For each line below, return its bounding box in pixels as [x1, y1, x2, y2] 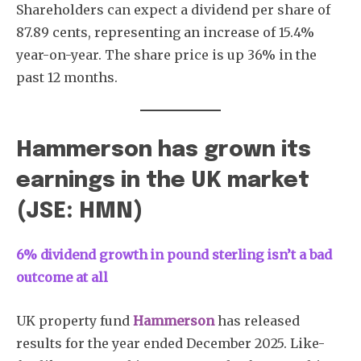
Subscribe [74, 110, 287, 152]
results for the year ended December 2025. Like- [16, 334, 325, 351]
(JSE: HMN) [16, 200, 143, 222]
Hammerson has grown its [16, 139, 311, 161]
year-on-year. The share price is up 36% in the [16, 46, 317, 63]
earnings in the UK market [16, 169, 309, 192]
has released [214, 312, 300, 329]
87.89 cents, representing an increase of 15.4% [16, 23, 314, 40]
